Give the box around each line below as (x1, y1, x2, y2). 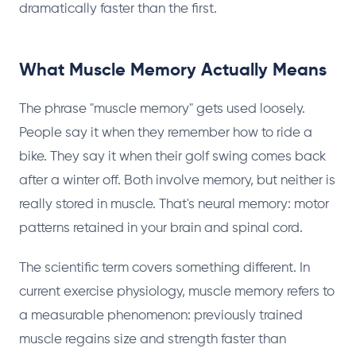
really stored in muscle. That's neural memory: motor (19, 197, 329, 211)
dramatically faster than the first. (19, 2, 217, 16)
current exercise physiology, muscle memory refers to (19, 284, 335, 299)
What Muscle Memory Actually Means (19, 61, 327, 79)
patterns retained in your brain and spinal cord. (19, 221, 303, 235)
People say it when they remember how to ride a (19, 126, 312, 140)
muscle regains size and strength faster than (19, 332, 286, 346)
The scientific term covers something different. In (19, 261, 310, 275)
